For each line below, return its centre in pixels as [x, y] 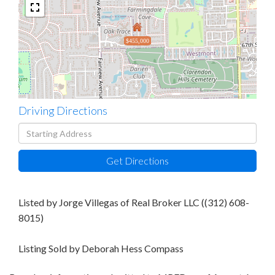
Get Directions [137, 161]
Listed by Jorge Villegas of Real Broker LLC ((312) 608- [134, 202]
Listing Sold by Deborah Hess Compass [101, 248]
